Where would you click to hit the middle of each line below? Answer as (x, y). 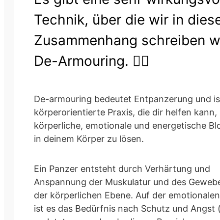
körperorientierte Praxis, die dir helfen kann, (125, 112)
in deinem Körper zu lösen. (89, 138)
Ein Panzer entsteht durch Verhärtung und (122, 168)
